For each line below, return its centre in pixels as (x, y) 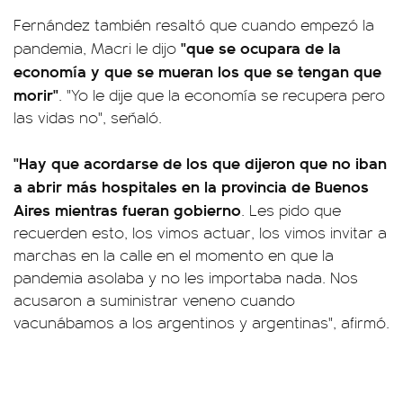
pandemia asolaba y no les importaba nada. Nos (186, 277)
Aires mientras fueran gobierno (127, 209)
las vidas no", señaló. (88, 117)
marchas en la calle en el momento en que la (174, 255)
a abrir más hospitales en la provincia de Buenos (191, 186)
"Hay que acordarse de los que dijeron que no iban (200, 162)
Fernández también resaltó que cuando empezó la (194, 24)
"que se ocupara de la (261, 47)
